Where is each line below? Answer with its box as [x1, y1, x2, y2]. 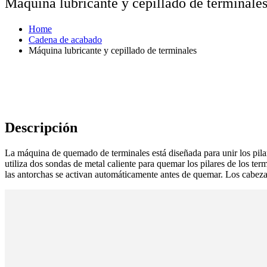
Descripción [5, 119, 77, 135]
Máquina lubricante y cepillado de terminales [29, 45, 197, 55]
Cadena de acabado [29, 34, 102, 45]
